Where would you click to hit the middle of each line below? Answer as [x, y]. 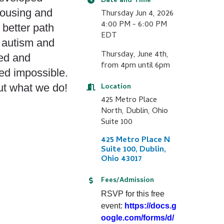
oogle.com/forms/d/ [137, 218]
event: [112, 206]
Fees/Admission [127, 181]
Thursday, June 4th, [134, 55]
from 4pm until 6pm [135, 66]
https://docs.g [150, 206]
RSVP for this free [132, 194]
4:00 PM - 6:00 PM [134, 25]
